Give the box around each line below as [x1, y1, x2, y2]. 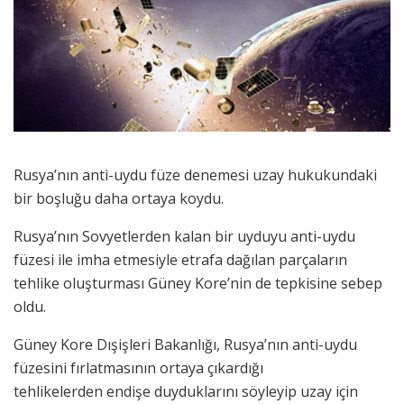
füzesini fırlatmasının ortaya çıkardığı [14, 357, 263, 378]
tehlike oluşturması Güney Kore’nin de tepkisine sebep [14, 272, 382, 293]
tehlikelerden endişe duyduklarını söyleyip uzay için [14, 381, 358, 401]
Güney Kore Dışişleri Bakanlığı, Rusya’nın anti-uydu [14, 334, 357, 354]
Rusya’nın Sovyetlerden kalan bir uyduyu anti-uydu [14, 225, 355, 246]
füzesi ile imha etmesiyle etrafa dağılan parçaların [14, 249, 347, 270]
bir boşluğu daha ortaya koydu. [14, 188, 224, 208]
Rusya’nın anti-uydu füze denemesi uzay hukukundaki [14, 164, 377, 185]
